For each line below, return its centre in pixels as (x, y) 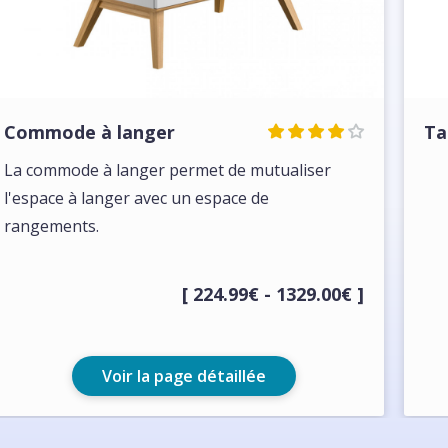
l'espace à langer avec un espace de (136, 198)
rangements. (51, 226)
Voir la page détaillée (184, 376)
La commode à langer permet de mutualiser (167, 170)
